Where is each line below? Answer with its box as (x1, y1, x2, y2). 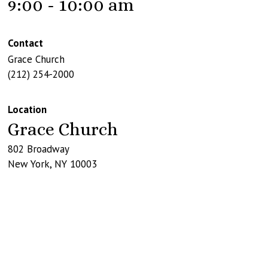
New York (7, 157, 50, 170)
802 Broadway (7, 142, 69, 156)
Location (7, 102, 47, 116)
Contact (7, 36, 43, 50)
